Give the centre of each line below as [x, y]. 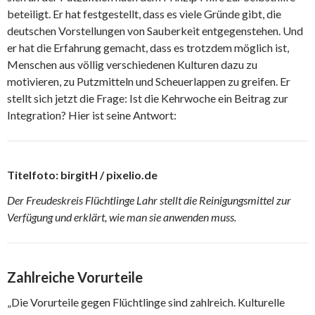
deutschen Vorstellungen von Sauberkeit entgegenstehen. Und [155, 30]
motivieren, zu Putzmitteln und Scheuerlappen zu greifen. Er [149, 81]
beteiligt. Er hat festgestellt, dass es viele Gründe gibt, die [144, 13]
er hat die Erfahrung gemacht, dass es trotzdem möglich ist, [148, 47]
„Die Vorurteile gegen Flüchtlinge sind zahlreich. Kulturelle [146, 302]
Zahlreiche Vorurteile [75, 277]
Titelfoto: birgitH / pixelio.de [82, 174]
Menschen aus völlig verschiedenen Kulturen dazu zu [132, 64]
